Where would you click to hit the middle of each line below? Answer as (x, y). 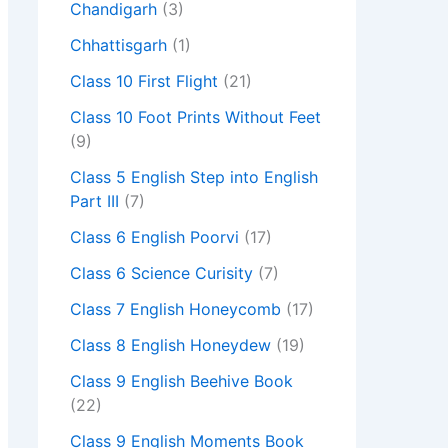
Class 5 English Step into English (194, 177)
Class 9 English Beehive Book (181, 381)
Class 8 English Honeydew (170, 345)
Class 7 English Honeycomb (175, 309)
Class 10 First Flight (144, 81)
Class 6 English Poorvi (154, 237)
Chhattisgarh (118, 45)
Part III (94, 201)
